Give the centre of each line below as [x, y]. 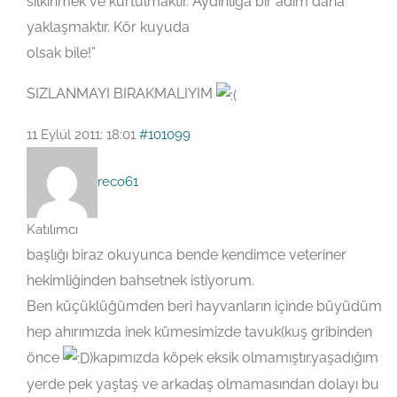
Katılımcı [52, 229]
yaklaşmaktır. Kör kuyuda [108, 27]
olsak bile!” [61, 53]
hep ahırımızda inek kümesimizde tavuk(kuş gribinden [199, 331]
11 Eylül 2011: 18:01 [81, 134]
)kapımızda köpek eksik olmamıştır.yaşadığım [234, 357]
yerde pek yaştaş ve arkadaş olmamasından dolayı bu [203, 385]
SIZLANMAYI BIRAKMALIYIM [121, 94]
